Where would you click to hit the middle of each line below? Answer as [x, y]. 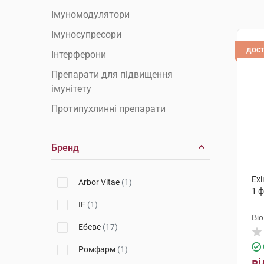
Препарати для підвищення [112, 75]
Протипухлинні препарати [108, 109]
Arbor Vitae [100, 182]
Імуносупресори [86, 34]
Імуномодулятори [90, 14]
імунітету [71, 89]
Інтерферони [79, 55]
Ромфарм [98, 249]
